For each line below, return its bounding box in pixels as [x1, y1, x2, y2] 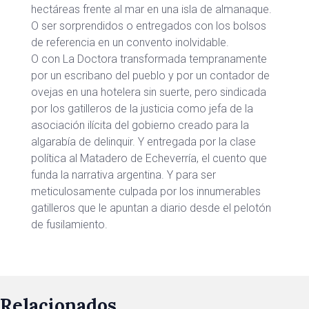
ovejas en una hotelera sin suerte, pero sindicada [31, 86, 266, 99]
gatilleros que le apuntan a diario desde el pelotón [31, 201, 271, 215]
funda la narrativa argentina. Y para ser [31, 168, 216, 181]
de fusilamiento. [31, 218, 108, 231]
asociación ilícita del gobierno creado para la [31, 119, 249, 132]
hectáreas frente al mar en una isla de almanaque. [31, 3, 272, 16]
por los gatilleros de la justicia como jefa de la [31, 102, 253, 115]
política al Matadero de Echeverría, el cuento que [31, 152, 267, 165]
